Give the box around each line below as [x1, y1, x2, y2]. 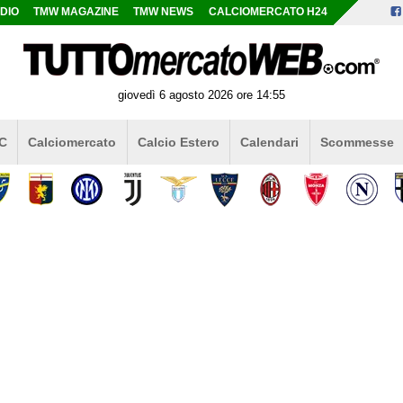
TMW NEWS [133, 6, 194, 17]
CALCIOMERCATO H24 [208, 6, 327, 17]
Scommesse [319, 134, 394, 149]
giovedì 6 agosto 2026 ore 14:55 [118, 87, 285, 102]
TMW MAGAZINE [33, 6, 120, 17]
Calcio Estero [137, 134, 219, 149]
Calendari [240, 134, 300, 149]
